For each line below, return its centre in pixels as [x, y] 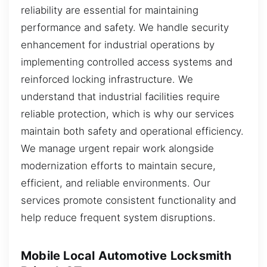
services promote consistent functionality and [128, 201]
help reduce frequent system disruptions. [118, 218]
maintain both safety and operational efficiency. [132, 131]
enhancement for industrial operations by [118, 45]
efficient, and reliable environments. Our [116, 183]
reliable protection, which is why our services [128, 114]
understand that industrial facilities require [120, 97]
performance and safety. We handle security [125, 28]
